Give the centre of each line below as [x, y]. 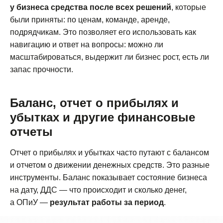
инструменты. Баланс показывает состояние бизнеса [109, 178]
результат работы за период [107, 203]
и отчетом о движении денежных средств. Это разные [110, 165]
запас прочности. [42, 70]
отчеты [31, 132]
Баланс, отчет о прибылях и [94, 103]
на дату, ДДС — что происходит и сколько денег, [98, 190]
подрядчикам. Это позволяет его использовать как [103, 32]
